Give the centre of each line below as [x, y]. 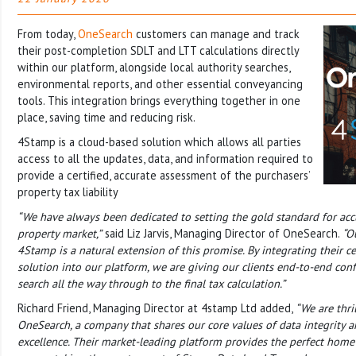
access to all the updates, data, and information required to [165, 158]
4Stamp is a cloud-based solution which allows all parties [159, 141]
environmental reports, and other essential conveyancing [160, 83]
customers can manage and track [216, 33]
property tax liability [68, 192]
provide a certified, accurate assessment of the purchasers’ [164, 175]
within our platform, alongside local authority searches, [154, 67]
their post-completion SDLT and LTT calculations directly [158, 50]
